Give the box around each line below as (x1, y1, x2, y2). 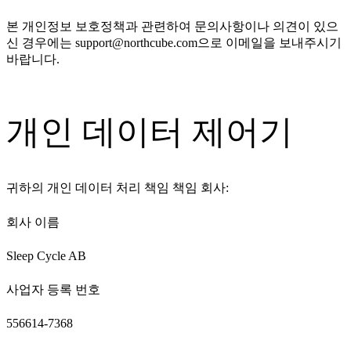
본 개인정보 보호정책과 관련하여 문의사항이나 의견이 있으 (6, 20, 338, 33)
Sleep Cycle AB (6, 249, 86, 263)
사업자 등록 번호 (6, 282, 100, 296)
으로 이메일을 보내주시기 (197, 36, 342, 49)
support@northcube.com (75, 36, 197, 49)
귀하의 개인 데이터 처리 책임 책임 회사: (6, 180, 229, 194)
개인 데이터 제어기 (6, 113, 293, 150)
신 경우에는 (6, 36, 75, 49)
